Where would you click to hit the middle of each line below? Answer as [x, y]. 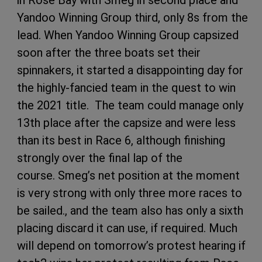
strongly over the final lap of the [100, 158]
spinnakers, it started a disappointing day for [130, 70]
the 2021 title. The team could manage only [130, 106]
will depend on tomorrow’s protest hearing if [131, 246]
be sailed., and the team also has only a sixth [130, 211]
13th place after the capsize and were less [126, 123]
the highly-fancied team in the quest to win [126, 88]
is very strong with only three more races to [130, 193]
